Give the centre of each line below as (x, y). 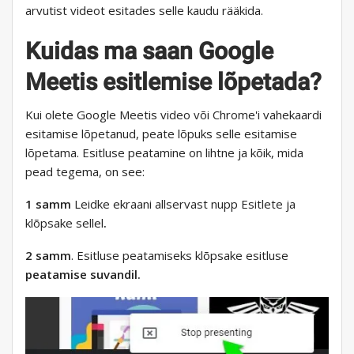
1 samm (48, 203)
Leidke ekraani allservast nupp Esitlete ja (183, 203)
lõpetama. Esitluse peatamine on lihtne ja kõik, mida (164, 152)
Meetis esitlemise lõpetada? (173, 81)
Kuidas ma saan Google (149, 51)
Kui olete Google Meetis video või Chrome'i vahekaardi (173, 114)
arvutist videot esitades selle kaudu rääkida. (144, 10)
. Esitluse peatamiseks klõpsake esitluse (180, 255)
